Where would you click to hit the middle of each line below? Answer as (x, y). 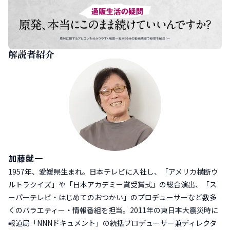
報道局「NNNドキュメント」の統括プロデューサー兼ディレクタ (112, 223)
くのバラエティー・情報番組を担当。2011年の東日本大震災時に (113, 210)
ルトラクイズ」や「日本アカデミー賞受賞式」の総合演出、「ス (112, 185)
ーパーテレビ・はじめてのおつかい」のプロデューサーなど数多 (112, 197)
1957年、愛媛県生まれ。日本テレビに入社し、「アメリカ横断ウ (113, 172)
